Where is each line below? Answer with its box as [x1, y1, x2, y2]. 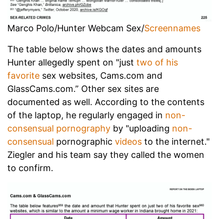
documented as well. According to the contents [7, 96, 204, 107]
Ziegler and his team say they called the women [7, 149, 204, 160]
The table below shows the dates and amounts [7, 44, 201, 54]
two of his [136, 57, 178, 67]
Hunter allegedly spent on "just [7, 57, 136, 67]
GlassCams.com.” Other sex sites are [7, 83, 159, 94]
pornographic [54, 136, 115, 147]
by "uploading [110, 123, 172, 133]
